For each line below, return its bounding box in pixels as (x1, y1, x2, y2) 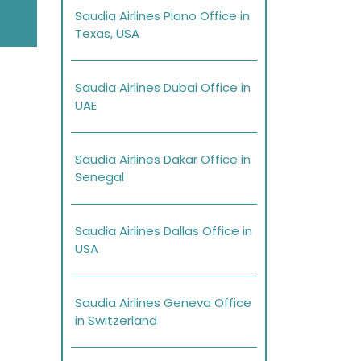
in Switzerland (75, 312, 157, 330)
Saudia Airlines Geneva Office (75, 294, 251, 312)
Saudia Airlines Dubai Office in (75, 79, 251, 97)
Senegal (75, 168, 124, 186)
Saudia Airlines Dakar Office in (75, 151, 251, 168)
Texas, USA (75, 25, 139, 43)
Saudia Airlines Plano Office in (75, 7, 250, 25)
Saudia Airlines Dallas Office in (75, 222, 252, 240)
